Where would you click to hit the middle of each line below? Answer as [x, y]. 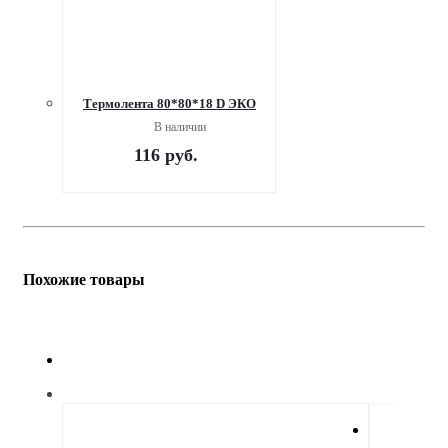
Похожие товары [84, 279]
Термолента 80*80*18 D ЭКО [169, 103]
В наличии [179, 126]
